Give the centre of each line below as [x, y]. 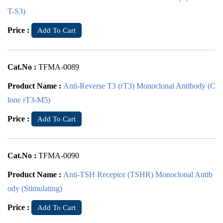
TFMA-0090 [59, 156]
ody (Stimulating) [35, 188]
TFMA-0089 [59, 67]
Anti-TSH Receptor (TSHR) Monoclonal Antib [138, 174]
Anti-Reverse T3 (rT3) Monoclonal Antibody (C [139, 86]
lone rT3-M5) [29, 100]
